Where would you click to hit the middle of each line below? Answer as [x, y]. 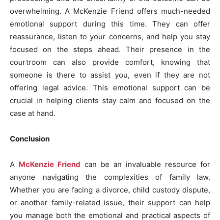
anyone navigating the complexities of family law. [110, 177]
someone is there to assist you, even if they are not [110, 75]
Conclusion [30, 139]
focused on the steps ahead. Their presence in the [110, 50]
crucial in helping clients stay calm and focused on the [110, 101]
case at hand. [33, 113]
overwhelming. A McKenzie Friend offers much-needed [110, 11]
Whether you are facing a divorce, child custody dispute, [110, 190]
